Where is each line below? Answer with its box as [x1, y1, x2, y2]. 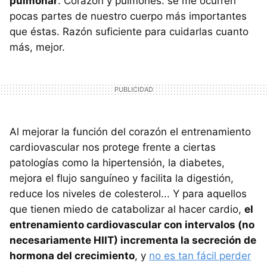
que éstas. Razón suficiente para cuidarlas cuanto [10, 26, 249, 38]
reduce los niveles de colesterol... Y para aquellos [10, 188, 247, 200]
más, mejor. [10, 41, 65, 54]
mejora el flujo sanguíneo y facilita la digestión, [10, 172, 234, 185]
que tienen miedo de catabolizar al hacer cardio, [10, 203, 244, 216]
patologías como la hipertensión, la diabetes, [10, 157, 225, 169]
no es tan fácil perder [149, 250, 251, 262]
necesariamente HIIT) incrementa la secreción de [10, 234, 256, 247]
